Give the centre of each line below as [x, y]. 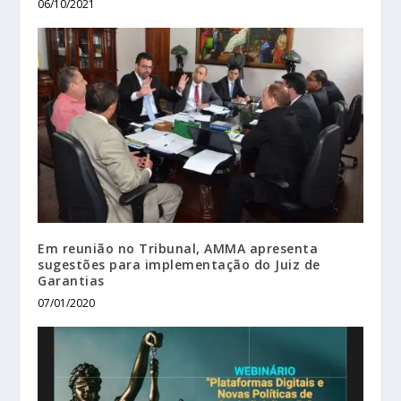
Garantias [71, 280]
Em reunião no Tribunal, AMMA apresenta [178, 248]
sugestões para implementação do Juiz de [179, 264]
